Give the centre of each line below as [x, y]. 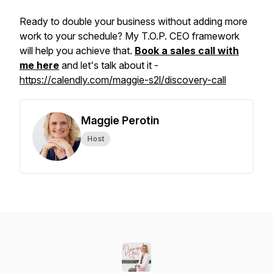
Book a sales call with [187, 51]
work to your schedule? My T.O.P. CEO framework [129, 36]
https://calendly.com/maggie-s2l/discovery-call [123, 80]
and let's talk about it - [110, 65]
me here [39, 65]
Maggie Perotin [120, 120]
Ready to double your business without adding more [133, 21]
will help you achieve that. [77, 51]
